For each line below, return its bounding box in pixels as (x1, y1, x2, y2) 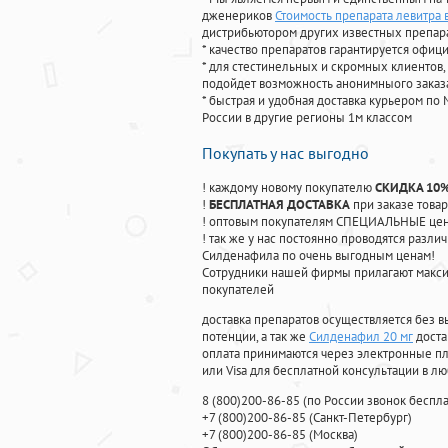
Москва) (313, 426, 358, 444)
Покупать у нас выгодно (202, 143, 369, 164)
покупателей (202, 281, 274, 299)
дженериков (202, 7, 275, 25)
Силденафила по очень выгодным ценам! (202, 247, 435, 265)
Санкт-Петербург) (313, 409, 412, 427)
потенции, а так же (202, 328, 309, 346)
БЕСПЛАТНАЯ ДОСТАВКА (209, 196, 350, 214)
